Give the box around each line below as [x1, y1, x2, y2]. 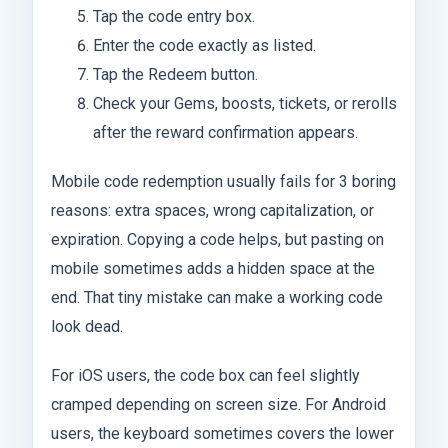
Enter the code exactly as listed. [92, 36, 316, 56]
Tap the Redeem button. [92, 65, 258, 85]
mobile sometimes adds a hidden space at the [51, 259, 375, 279]
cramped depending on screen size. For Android [51, 395, 386, 415]
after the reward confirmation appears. [92, 123, 358, 143]
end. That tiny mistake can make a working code [51, 288, 383, 308]
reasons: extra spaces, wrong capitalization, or [51, 201, 374, 221]
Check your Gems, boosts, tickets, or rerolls [92, 94, 397, 114]
